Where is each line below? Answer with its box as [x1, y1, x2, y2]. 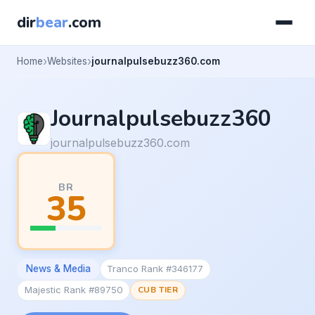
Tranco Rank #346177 [107, 263, 204, 275]
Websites [47, 55, 87, 67]
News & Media [25, 263, 91, 275]
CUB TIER [137, 284, 179, 296]
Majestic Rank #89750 [24, 284, 123, 296]
